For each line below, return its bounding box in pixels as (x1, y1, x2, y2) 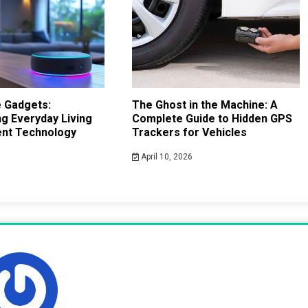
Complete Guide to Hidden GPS (131, 112, 292, 126)
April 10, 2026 (139, 152, 193, 162)
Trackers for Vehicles (131, 126, 247, 140)
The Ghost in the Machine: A (131, 98, 278, 112)
